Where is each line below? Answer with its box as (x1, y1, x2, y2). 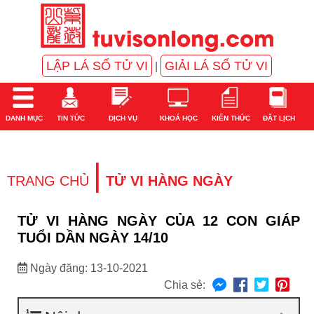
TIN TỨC (55, 114, 86, 122)
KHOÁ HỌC (158, 114, 198, 122)
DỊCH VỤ (106, 114, 137, 122)
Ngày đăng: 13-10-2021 (27, 262, 148, 274)
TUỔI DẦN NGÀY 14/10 (18, 230, 168, 245)
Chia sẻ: (164, 279, 205, 291)
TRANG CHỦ (7, 173, 89, 189)
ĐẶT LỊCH (261, 114, 296, 122)
